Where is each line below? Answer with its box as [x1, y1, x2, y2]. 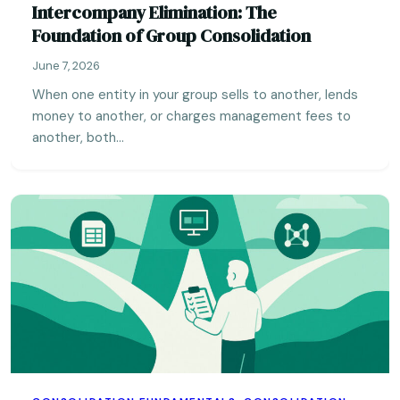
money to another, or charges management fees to [32, 107, 351, 125]
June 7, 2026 [32, 58, 100, 73]
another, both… [32, 129, 124, 146]
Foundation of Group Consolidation [32, 23, 311, 48]
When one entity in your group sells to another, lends [32, 86, 358, 104]
